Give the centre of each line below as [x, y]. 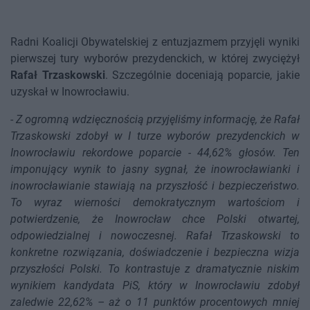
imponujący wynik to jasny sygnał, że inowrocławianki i [155, 170]
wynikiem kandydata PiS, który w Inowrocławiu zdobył [155, 286]
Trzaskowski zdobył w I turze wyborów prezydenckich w [155, 136]
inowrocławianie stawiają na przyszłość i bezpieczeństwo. [155, 186]
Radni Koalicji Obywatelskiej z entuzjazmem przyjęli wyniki [155, 42]
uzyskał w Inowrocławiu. [70, 92]
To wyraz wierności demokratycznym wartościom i [155, 203]
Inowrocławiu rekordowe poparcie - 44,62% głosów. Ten [155, 153]
